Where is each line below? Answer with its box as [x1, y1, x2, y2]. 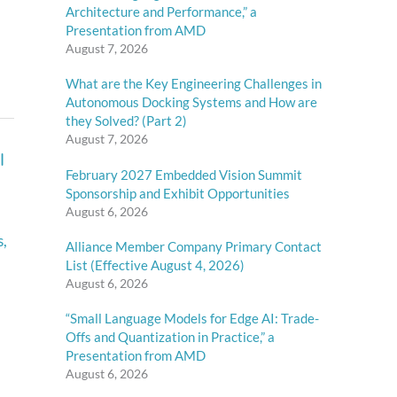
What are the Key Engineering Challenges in [66, 75, 322, 92]
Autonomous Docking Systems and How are [66, 94, 317, 111]
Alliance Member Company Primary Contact [66, 237, 322, 254]
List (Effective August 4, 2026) [66, 256, 245, 273]
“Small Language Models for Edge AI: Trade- [66, 310, 319, 327]
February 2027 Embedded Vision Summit [66, 166, 302, 183]
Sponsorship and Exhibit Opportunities [66, 184, 290, 201]
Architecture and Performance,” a [66, 3, 257, 19]
